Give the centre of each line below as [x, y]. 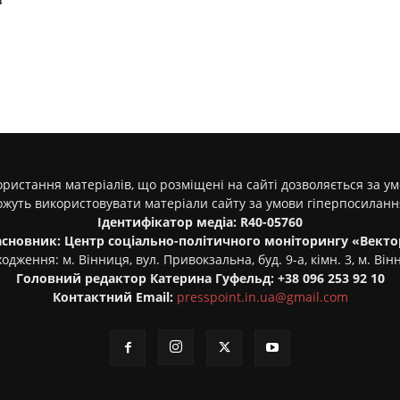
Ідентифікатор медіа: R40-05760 [200, 222]
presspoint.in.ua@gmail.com [262, 297]
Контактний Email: [112, 297]
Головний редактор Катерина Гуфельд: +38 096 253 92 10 [200, 278]
